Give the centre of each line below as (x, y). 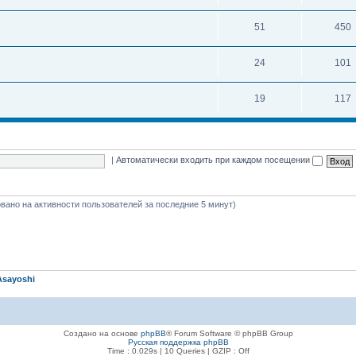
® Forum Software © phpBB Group (229, 333)
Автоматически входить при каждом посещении (215, 160)
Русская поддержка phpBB (178, 342)
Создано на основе (102, 333)
